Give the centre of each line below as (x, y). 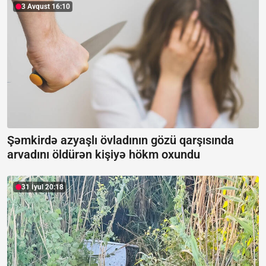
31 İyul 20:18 (42, 187)
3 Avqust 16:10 (46, 7)
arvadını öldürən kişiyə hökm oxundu (104, 155)
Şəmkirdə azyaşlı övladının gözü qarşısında (121, 140)
